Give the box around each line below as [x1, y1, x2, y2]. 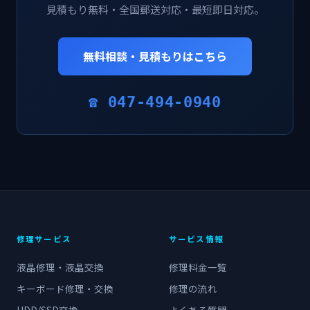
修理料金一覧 [169, 260, 227, 275]
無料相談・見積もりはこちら [83, 48, 227, 65]
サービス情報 [169, 233, 224, 245]
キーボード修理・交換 [17, 282, 113, 296]
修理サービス [17, 233, 71, 245]
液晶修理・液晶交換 [17, 260, 104, 275]
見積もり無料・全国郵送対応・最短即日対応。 [46, 2, 264, 17]
